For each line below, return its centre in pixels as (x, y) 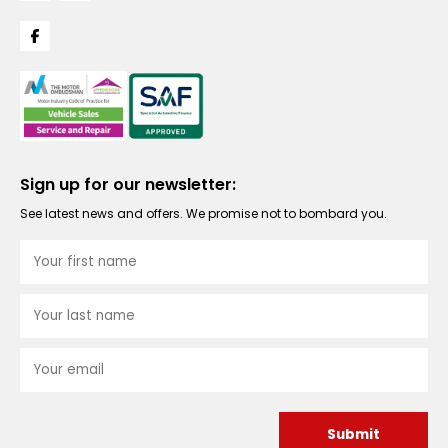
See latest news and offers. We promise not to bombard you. (203, 213)
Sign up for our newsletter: (128, 184)
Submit (353, 434)
